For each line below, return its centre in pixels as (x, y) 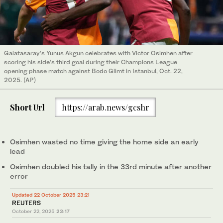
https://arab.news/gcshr (105, 107)
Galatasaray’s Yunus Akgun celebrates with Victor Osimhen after (98, 53)
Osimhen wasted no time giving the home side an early (104, 142)
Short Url (27, 107)
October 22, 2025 (33, 211)
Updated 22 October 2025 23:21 (51, 195)
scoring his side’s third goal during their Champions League (91, 62)
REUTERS (26, 203)
